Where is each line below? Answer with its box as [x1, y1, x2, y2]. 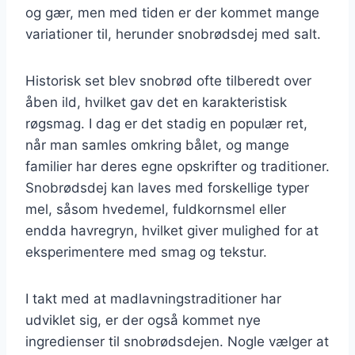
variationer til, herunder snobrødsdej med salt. [25, 25, 321, 42]
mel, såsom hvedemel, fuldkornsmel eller [25, 200, 286, 217]
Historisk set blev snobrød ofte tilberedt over [25, 72, 311, 89]
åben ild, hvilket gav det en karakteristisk [25, 94, 287, 110]
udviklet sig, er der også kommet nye [25, 311, 261, 328]
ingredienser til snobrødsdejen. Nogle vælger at [25, 333, 329, 349]
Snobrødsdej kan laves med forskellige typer [25, 179, 309, 196]
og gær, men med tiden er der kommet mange [25, 4, 319, 21]
